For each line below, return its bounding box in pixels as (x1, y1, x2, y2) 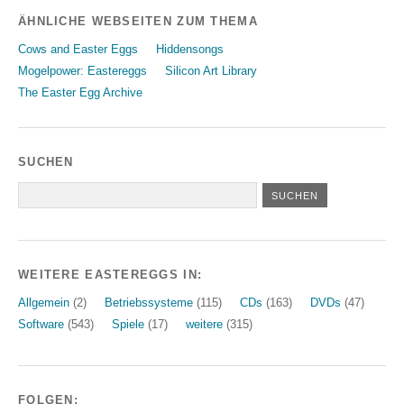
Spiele (112, 317, 144, 331)
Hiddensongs (156, 41, 224, 56)
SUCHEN (18, 154, 74, 169)
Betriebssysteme (105, 295, 193, 309)
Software (18, 317, 64, 331)
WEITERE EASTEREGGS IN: (18, 267, 203, 281)
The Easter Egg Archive (18, 85, 142, 99)
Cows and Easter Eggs (18, 41, 138, 56)
